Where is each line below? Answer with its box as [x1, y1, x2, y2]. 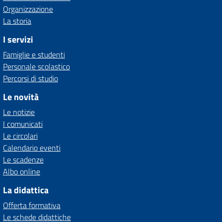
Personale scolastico [3, 60, 70, 72]
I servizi [3, 33, 33, 46]
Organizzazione [3, 3, 53, 15]
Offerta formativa [3, 199, 60, 211]
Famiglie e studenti [3, 49, 65, 60]
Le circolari [3, 130, 38, 142]
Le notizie [3, 106, 35, 118]
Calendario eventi [3, 142, 60, 154]
